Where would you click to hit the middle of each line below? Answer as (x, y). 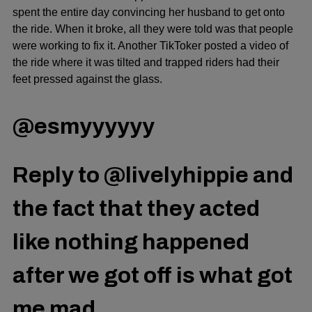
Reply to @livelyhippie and (153, 175)
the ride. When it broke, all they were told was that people (153, 29)
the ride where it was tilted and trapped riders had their (146, 62)
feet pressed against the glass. (87, 79)
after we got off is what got (153, 276)
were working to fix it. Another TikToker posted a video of (150, 45)
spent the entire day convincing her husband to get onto (149, 12)
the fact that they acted (136, 209)
